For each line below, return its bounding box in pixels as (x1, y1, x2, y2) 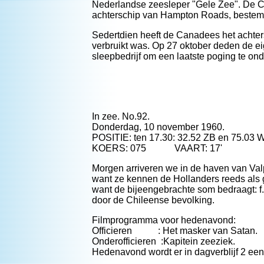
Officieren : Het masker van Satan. (92, 226, 258, 236)
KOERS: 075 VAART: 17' (92, 143, 222, 153)
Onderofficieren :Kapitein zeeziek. (92, 236, 235, 246)
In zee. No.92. (92, 111, 150, 121)
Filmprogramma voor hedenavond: (92, 215, 236, 225)
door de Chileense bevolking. (92, 195, 214, 205)
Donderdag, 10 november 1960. (92, 122, 225, 132)
